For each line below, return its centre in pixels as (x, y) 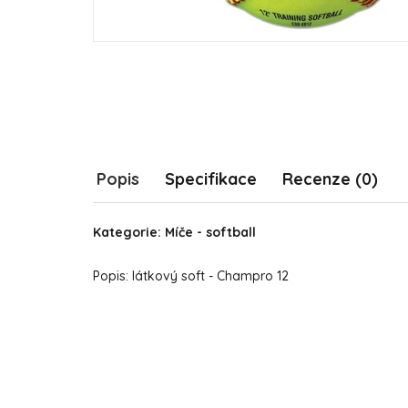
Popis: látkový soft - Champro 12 (191, 276)
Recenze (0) (330, 179)
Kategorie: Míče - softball (174, 232)
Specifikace (211, 179)
